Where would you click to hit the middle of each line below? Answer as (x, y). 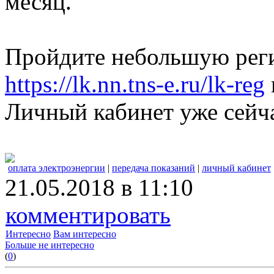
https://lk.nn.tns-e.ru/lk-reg (135, 84)
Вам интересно (85, 234)
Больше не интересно (50, 245)
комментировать (88, 215)
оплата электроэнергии (57, 168)
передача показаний (154, 168)
